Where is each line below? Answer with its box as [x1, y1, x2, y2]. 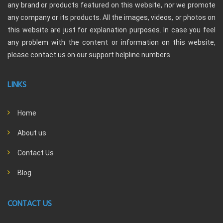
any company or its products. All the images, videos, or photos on [7, 13, 216, 22]
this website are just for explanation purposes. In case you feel [7, 26, 216, 34]
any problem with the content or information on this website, [7, 38, 216, 47]
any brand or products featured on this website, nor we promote [7, 1, 216, 9]
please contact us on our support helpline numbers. [7, 51, 172, 59]
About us [17, 129, 46, 137]
